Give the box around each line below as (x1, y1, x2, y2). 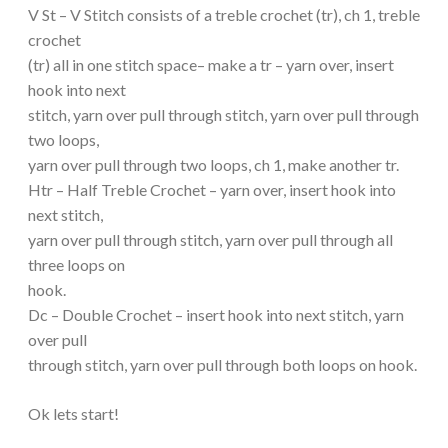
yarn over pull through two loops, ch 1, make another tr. (28, 154, 399, 174)
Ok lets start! (28, 403, 119, 423)
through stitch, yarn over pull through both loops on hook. (28, 354, 417, 374)
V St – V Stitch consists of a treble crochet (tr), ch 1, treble (28, 4, 420, 24)
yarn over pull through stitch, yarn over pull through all (28, 229, 393, 249)
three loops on (28, 254, 125, 274)
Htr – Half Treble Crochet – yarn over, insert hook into (28, 179, 396, 199)
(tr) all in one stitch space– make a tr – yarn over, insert (28, 54, 394, 74)
